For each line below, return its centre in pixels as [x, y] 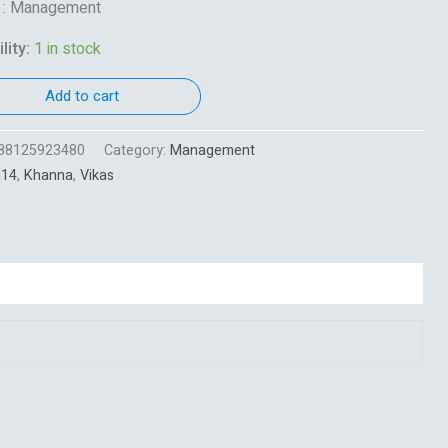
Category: [136, 150]
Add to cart [82, 95]
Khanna [48, 175]
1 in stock [67, 48]
